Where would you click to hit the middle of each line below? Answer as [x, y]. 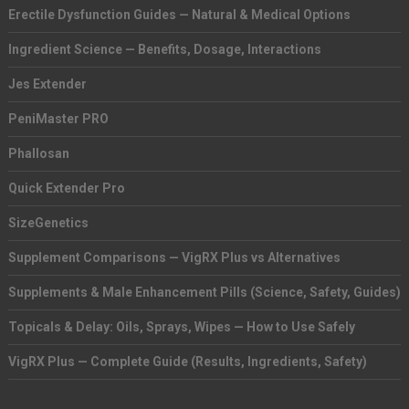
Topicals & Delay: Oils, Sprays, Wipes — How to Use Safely [181, 327]
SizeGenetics [48, 223]
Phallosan [38, 153]
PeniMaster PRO [58, 119]
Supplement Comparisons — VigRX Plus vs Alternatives [174, 257]
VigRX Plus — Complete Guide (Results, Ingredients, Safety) [187, 362]
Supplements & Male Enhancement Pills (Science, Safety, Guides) [204, 292]
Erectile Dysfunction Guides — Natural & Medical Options [179, 15]
